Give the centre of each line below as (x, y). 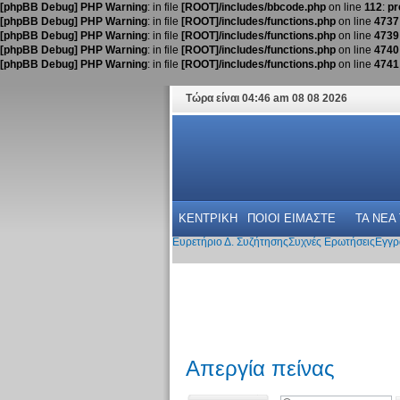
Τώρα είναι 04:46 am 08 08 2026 (266, 98)
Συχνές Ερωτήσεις (331, 242)
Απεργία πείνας (260, 369)
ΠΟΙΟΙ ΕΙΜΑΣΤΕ (291, 218)
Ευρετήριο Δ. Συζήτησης (230, 242)
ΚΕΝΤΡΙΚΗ (208, 218)
